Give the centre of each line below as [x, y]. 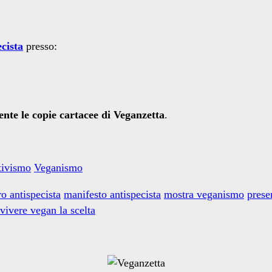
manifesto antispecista [112, 194]
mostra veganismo [204, 194]
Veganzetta [139, 115]
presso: [42, 46]
